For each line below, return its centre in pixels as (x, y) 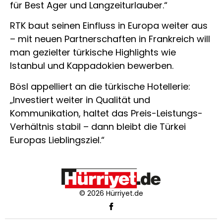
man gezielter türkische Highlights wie (93, 53)
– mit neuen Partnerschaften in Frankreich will (110, 39)
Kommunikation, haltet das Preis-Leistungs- (106, 113)
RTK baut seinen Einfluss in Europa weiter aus (109, 26)
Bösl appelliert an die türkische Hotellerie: (100, 86)
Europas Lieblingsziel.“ (57, 140)
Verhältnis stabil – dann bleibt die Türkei (98, 126)
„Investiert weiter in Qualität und (80, 100)
